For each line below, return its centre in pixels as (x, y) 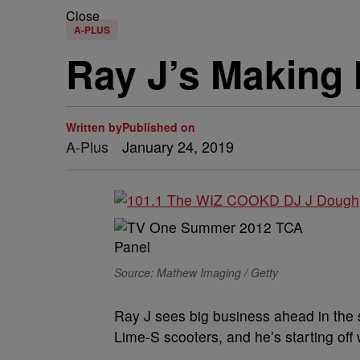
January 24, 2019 (178, 146)
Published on (159, 127)
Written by (94, 127)
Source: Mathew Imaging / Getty (196, 272)
